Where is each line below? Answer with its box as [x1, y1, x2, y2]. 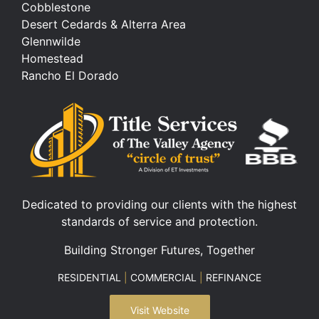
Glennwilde [21, 34, 80, 49]
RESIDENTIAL [58, 271, 124, 284]
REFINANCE [203, 271, 261, 284]
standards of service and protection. [61, 214, 258, 229]
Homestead [21, 51, 83, 66]
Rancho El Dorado [21, 68, 119, 83]
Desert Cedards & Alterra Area [21, 17, 186, 32]
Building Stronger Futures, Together [64, 243, 255, 258]
